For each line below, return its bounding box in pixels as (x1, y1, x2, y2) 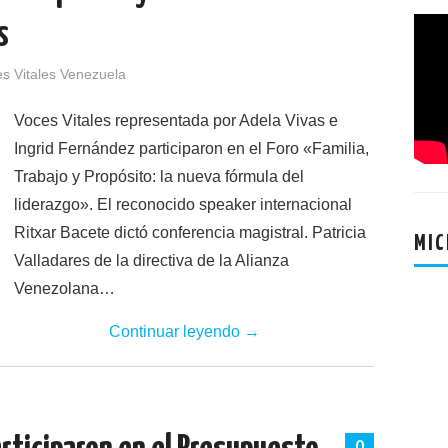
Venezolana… (14, 280, 115, 297)
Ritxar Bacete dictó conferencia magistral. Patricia (14, 224, 366, 241)
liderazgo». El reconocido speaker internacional (14, 196, 352, 213)
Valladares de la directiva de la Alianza (14, 252, 289, 269)
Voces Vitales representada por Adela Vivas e (14, 112, 338, 129)
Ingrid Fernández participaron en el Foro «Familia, (14, 140, 369, 157)
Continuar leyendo (108, 323, 244, 340)
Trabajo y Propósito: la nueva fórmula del (14, 168, 304, 185)
